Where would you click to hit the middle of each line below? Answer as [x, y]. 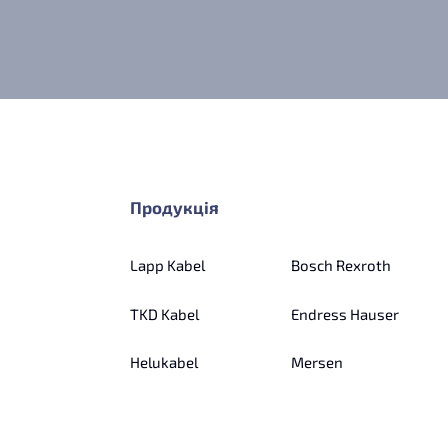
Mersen [317, 362]
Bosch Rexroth [341, 265]
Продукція [174, 207]
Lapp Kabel [167, 265]
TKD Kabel [164, 313]
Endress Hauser [345, 313]
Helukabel [164, 362]
